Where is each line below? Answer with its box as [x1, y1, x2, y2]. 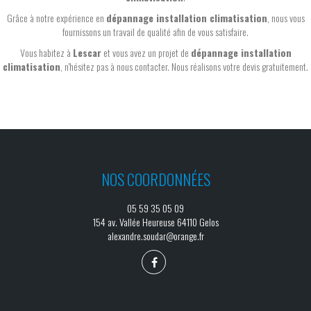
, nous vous [267, 10, 305, 25]
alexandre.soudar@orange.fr [107, 228, 204, 243]
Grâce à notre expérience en [6, 10, 106, 25]
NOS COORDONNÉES [101, 167, 210, 190]
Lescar [72, 44, 101, 60]
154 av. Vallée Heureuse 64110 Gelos [92, 214, 219, 229]
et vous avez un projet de [101, 44, 191, 60]
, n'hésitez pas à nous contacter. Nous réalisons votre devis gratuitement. [60, 58, 308, 74]
